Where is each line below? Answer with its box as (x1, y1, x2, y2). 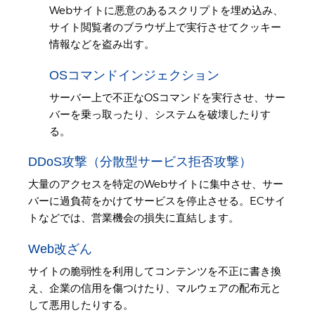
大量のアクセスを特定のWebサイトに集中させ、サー (28, 178, 283, 191)
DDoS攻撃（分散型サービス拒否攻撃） (28, 155, 252, 169)
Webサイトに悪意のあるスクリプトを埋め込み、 (49, 4, 283, 18)
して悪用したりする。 (28, 298, 134, 311)
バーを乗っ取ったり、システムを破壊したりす (49, 108, 271, 121)
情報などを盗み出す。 (49, 38, 155, 51)
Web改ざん (28, 241, 92, 256)
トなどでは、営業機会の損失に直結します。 (28, 212, 239, 225)
